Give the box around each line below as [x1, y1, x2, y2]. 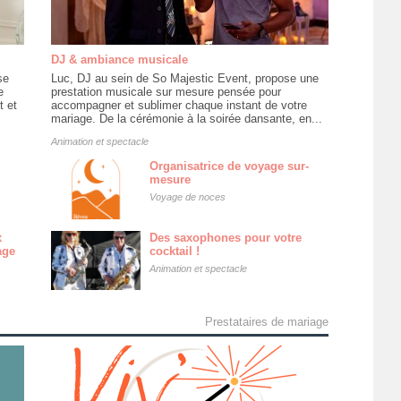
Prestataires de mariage [204, 315, 328, 329]
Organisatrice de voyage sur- [149, 158, 309, 173]
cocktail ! [149, 243, 200, 258]
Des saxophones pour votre [149, 230, 302, 244]
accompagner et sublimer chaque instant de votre [50, 98, 307, 112]
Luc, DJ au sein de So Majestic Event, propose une [50, 71, 319, 85]
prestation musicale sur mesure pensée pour [50, 84, 281, 98]
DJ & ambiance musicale [50, 52, 188, 66]
